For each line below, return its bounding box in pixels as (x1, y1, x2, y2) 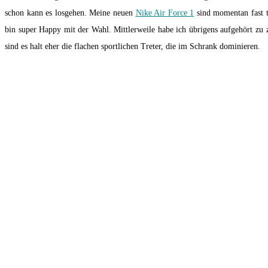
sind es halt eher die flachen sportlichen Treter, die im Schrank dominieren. (5, 42, 260, 51)
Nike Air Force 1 (135, 8, 194, 18)
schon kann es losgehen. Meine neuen (5, 8, 136, 18)
